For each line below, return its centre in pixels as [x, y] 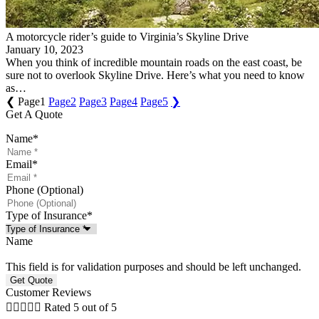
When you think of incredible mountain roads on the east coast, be [154, 62]
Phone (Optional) [45, 189]
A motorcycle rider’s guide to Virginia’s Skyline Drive [127, 36]
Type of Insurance [46, 215]
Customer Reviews [48, 292]
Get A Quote [34, 114]
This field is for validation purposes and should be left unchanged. [153, 266]
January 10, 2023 [45, 49]
